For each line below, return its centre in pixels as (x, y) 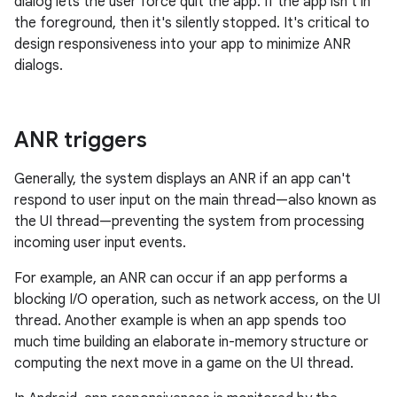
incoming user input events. (100, 243)
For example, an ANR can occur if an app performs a (181, 278)
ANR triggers (81, 140)
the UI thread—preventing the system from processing (189, 222)
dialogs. (39, 66)
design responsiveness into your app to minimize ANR (183, 44)
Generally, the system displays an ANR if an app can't (183, 179)
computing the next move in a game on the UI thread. (184, 363)
